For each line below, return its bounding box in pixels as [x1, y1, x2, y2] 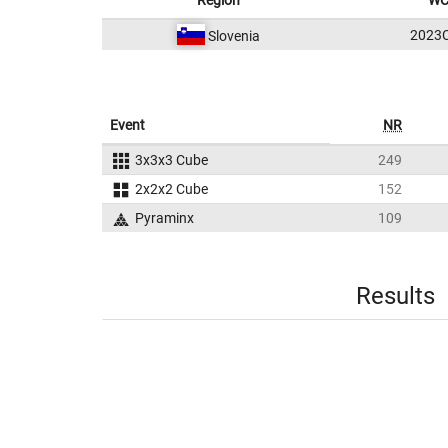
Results [355, 282, 435, 310]
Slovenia [204, 28, 260, 44]
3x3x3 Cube [134, 152, 208, 168]
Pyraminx [134, 210, 194, 226]
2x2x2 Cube [134, 181, 208, 197]
